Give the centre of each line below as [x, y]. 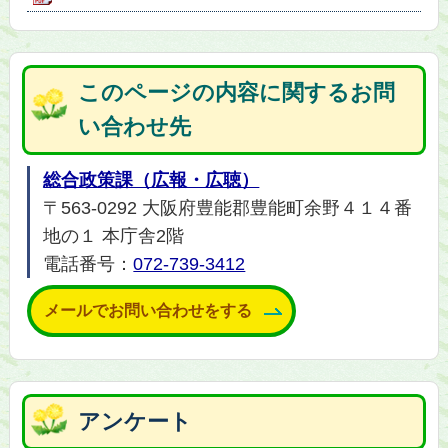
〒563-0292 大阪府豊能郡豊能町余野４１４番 [228, 208]
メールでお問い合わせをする [148, 311]
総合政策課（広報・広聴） [151, 180]
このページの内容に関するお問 [237, 93]
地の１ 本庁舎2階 [114, 236]
